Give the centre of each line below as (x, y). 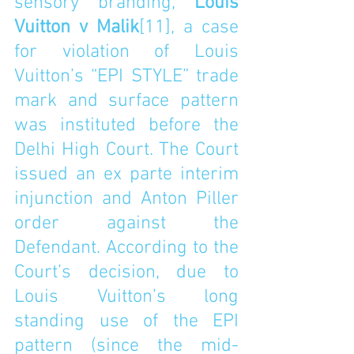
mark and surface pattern (126, 101)
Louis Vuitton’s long (126, 297)
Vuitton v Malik (77, 28)
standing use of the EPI (126, 322)
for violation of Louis (126, 52)
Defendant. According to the (126, 248)
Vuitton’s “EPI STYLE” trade (126, 77)
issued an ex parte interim (126, 175)
